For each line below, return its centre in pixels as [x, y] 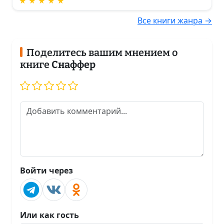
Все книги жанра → [175, 20]
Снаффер [73, 64]
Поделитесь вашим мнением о [102, 52]
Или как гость [49, 215]
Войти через [46, 170]
